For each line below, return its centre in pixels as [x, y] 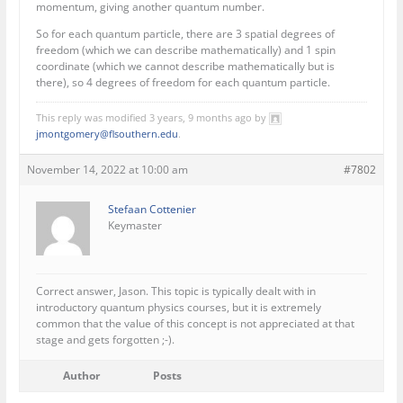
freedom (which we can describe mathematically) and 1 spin [186, 50]
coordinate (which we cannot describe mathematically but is [186, 67]
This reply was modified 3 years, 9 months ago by [153, 118]
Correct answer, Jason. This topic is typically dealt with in [176, 291]
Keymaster [135, 226]
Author [81, 376]
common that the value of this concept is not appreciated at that [196, 324]
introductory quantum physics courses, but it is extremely [179, 308]
